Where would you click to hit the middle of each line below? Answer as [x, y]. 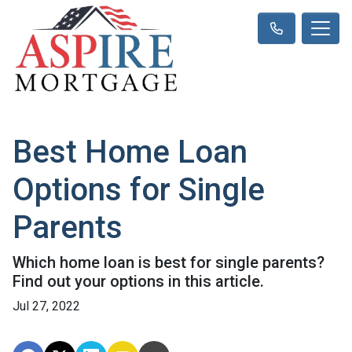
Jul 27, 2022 [46, 306]
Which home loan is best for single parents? [169, 262]
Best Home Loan [130, 152]
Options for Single [139, 189]
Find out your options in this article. [138, 281]
